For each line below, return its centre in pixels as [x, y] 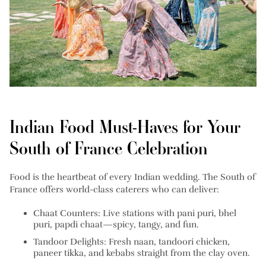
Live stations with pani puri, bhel [168, 213]
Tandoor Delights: [70, 242]
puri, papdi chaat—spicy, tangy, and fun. [116, 225]
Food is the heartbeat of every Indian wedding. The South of [132, 177]
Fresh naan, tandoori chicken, [168, 242]
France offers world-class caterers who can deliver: [114, 190]
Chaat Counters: [67, 213]
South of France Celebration [109, 148]
